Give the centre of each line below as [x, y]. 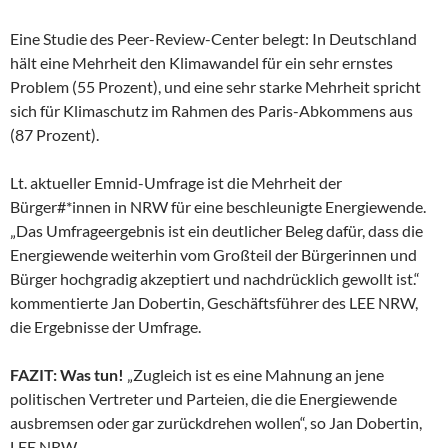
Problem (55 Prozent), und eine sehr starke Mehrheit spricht [215, 86]
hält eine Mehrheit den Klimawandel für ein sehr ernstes [201, 62]
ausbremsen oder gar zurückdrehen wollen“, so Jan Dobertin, [216, 422]
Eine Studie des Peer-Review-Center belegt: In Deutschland [213, 38]
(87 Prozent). [54, 134]
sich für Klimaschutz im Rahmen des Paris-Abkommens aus [211, 110]
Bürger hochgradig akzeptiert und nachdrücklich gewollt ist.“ [215, 278]
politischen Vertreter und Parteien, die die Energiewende [203, 398]
